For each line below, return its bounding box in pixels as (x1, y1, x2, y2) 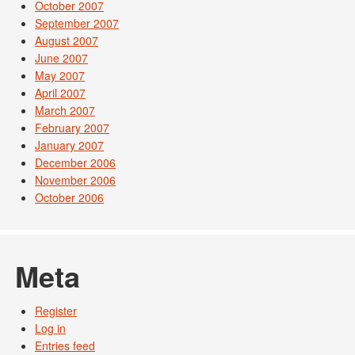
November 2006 (35, 172, 116, 188)
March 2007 (35, 102, 95, 118)
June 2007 (35, 50, 88, 66)
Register (35, 303, 77, 319)
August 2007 (35, 32, 98, 48)
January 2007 (35, 137, 104, 153)
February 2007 (35, 120, 109, 136)
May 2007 (35, 67, 85, 83)
